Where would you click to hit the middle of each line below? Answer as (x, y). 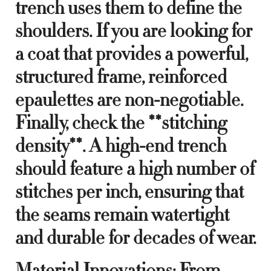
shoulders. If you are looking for (134, 31)
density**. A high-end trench (121, 145)
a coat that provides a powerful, (132, 54)
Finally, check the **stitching (121, 122)
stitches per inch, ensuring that (129, 191)
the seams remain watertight (122, 214)
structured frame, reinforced (121, 77)
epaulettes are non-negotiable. (129, 100)
